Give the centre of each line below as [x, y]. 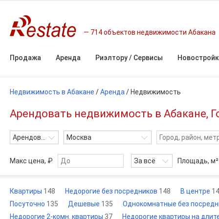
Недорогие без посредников [112, 191]
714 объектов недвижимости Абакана [153, 32]
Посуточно [28, 204]
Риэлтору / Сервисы [129, 58]
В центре [196, 191]
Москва [79, 137]
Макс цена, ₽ [31, 161]
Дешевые [85, 204]
